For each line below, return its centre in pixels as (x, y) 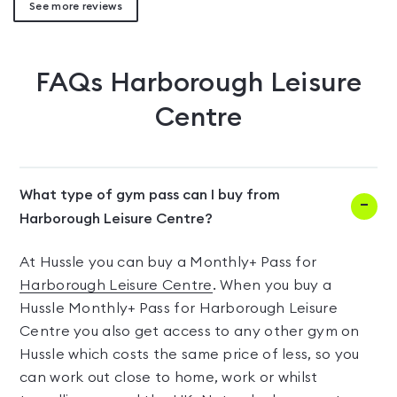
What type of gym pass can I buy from (150, 195)
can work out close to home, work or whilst (169, 378)
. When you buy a (272, 285)
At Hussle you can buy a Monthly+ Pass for (168, 262)
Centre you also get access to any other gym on (190, 331)
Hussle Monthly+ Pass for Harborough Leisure (179, 308)
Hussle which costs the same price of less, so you (190, 354)
